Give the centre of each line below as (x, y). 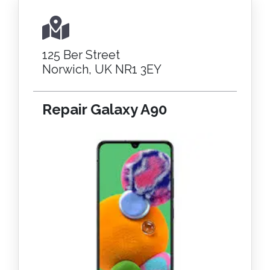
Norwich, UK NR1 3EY (102, 69)
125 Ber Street (81, 55)
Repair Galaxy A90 (105, 109)
